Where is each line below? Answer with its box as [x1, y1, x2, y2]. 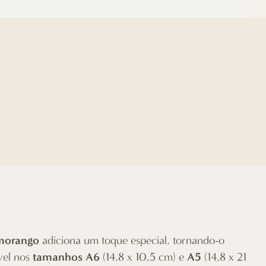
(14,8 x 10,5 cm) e [100, 250, 187, 264]
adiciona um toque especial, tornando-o [39, 233, 224, 247]
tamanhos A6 [33, 249, 100, 264]
